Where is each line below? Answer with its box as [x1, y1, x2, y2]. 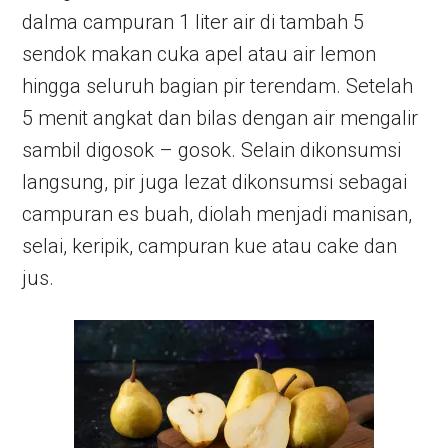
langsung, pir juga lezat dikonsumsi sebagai [22, 170, 408, 194]
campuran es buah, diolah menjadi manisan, [22, 202, 413, 226]
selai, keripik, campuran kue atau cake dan [22, 234, 398, 258]
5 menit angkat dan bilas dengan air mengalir [22, 106, 419, 130]
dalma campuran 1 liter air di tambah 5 [22, 10, 365, 34]
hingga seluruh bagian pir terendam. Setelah [22, 74, 414, 98]
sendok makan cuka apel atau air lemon [22, 42, 377, 66]
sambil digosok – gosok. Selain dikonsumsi [22, 138, 402, 162]
